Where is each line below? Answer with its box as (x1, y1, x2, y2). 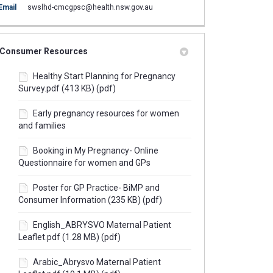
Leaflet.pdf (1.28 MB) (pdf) (18, 232, 121, 242)
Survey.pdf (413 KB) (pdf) (18, 83, 116, 93)
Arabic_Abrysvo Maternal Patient (32, 257, 161, 267)
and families (18, 120, 66, 130)
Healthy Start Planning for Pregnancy (32, 71, 175, 81)
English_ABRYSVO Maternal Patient (32, 219, 171, 230)
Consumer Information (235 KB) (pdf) (18, 194, 162, 205)
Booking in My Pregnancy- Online (32, 145, 158, 155)
